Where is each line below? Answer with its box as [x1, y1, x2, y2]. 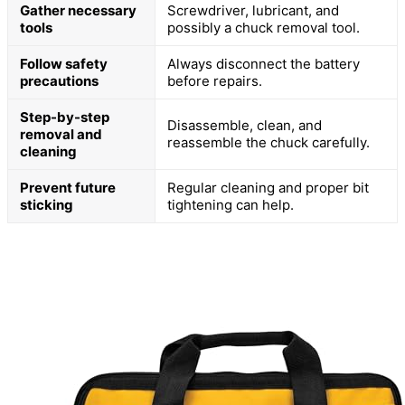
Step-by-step [20, 108, 109, 126]
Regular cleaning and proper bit [167, 178, 369, 196]
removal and [20, 125, 102, 143]
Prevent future [20, 178, 116, 196]
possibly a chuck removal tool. [167, 18, 360, 36]
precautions [20, 71, 99, 89]
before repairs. [167, 71, 262, 89]
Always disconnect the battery [167, 54, 360, 72]
